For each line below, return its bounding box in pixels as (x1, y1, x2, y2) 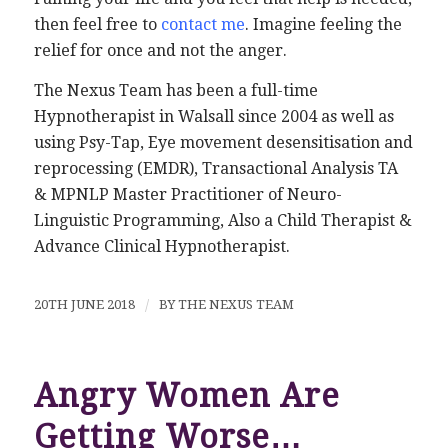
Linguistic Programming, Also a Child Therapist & (33, 211, 412, 230)
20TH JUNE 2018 (33, 296, 135, 312)
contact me (160, 15, 245, 35)
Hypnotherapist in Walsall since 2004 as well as (33, 107, 394, 126)
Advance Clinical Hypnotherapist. (33, 237, 290, 256)
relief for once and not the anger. (33, 41, 287, 61)
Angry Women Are (33, 376, 340, 415)
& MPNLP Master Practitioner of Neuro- (33, 185, 342, 204)
